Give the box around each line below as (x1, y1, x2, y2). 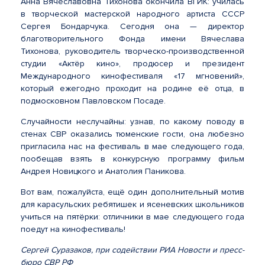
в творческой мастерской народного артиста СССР (21, 9, 244, 19)
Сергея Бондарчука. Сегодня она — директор (21, 21, 244, 31)
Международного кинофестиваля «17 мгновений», (21, 71, 244, 81)
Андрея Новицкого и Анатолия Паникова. (21, 166, 186, 176)
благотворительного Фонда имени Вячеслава (21, 34, 244, 44)
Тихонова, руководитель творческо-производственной (21, 46, 244, 56)
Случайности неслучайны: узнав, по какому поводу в (21, 117, 244, 127)
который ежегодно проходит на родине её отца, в (21, 83, 244, 93)
